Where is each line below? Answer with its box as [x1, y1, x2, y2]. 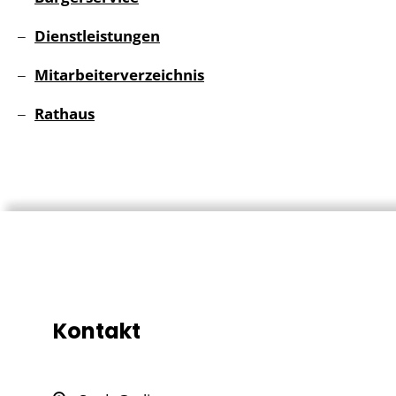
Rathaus [34, 103, 95, 125]
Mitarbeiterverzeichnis [34, 65, 204, 86]
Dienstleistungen [34, 26, 160, 47]
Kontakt [53, 316, 141, 346]
